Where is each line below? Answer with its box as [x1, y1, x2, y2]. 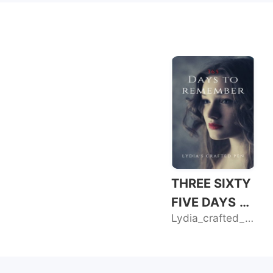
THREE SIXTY [171, 175, 252, 191]
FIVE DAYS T [171, 194, 247, 210]
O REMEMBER [171, 213, 252, 229]
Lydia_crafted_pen [244, 211, 253, 225]
